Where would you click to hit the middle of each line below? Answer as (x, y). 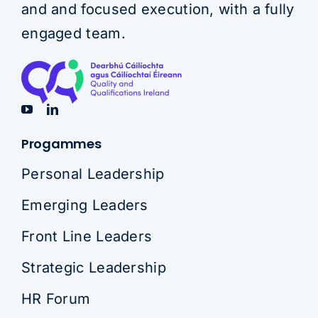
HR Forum (56, 298)
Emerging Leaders (84, 205)
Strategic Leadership (93, 267)
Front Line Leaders (87, 236)
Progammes (61, 143)
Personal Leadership (93, 174)
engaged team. (73, 33)
